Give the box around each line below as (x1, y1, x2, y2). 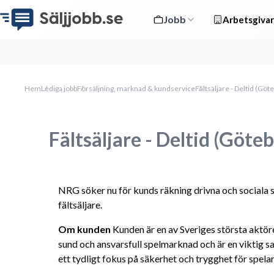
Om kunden (58, 223, 111, 235)
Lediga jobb (41, 84, 77, 93)
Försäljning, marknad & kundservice (77, 84, 195, 93)
